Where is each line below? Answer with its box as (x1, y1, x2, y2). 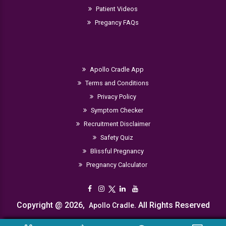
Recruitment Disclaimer (82, 120, 150, 128)
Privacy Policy (96, 93, 136, 100)
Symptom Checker (89, 106, 143, 114)
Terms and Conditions (83, 79, 149, 87)
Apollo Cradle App (88, 66, 144, 73)
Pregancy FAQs (93, 19, 139, 26)
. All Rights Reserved (134, 200, 210, 210)
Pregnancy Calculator (85, 161, 147, 168)
